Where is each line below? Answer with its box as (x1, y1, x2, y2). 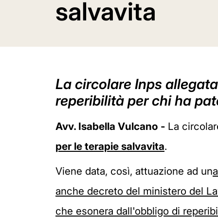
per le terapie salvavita (55, 140, 164, 152)
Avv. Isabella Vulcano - (55, 120, 168, 132)
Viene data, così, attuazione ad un (55, 164, 213, 177)
